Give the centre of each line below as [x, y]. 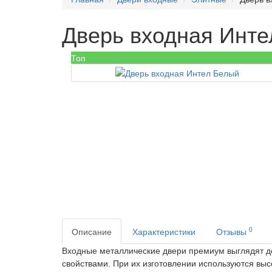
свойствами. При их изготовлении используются [159, 263]
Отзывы [233, 231]
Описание [92, 231]
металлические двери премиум [162, 251]
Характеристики [164, 231]
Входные [81, 251]
